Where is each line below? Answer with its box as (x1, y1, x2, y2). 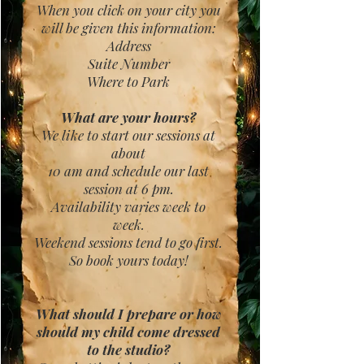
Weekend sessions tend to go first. (34, 233, 223, 251)
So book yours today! (69, 251, 188, 269)
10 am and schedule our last (48, 162, 209, 180)
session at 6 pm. (83, 180, 174, 197)
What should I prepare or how (35, 305, 222, 323)
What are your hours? (61, 108, 196, 126)
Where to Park (87, 72, 170, 90)
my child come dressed (81, 323, 220, 340)
